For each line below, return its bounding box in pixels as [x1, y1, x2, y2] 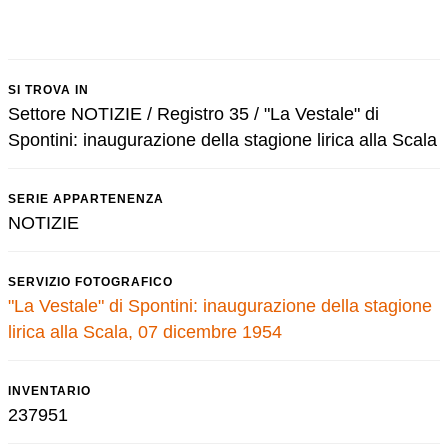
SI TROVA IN [8, 83, 89, 97]
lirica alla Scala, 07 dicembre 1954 [8, 322, 282, 342]
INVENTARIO [8, 384, 91, 398]
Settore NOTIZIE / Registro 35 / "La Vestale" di [8, 104, 379, 124]
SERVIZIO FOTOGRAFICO [8, 275, 173, 289]
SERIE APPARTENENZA [8, 192, 164, 206]
